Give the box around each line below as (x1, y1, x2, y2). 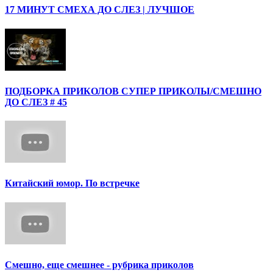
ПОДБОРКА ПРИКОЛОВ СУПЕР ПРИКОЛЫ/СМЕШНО (5, 85, 261, 96)
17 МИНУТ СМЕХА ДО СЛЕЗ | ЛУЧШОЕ (5, 4, 194, 15)
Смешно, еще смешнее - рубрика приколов (5, 259, 194, 270)
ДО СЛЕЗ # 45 (5, 96, 67, 107)
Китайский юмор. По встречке (5, 178, 140, 189)
